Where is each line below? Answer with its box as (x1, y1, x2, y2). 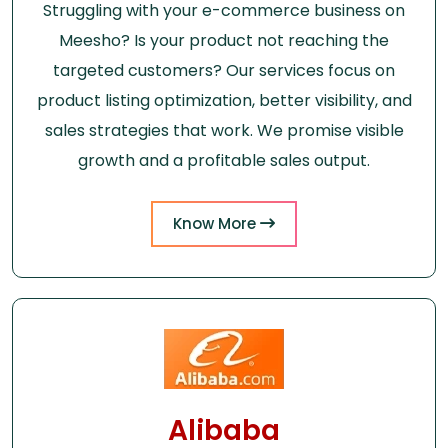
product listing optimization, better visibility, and (36, 88, 412, 112)
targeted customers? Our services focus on (53, 58, 395, 82)
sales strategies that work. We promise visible (44, 118, 404, 142)
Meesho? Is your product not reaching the (59, 28, 389, 52)
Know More (173, 212, 260, 234)
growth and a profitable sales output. (78, 148, 370, 172)
